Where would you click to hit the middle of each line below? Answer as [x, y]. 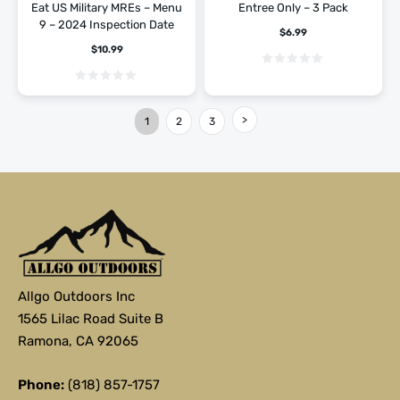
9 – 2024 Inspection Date [107, 24]
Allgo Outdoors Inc [76, 297]
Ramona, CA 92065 [78, 342]
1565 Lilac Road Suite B [91, 319]
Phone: [41, 385]
